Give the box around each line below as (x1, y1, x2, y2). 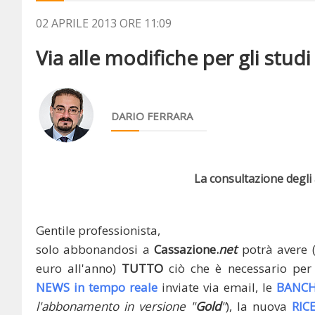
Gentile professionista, (36, 222, 160, 238)
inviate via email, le (157, 279, 276, 295)
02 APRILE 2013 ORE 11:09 (36, 15, 172, 31)
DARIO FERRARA (111, 108, 193, 123)
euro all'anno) (36, 260, 122, 276)
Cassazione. (154, 241, 219, 257)
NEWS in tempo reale (36, 279, 157, 295)
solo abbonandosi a (36, 241, 155, 257)
